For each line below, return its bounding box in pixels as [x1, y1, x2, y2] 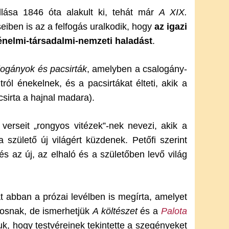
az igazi [154, 21, 187, 32]
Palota [161, 206, 187, 216]
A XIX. [158, 7, 187, 17]
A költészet [93, 206, 138, 216]
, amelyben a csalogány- [86, 64, 187, 74]
